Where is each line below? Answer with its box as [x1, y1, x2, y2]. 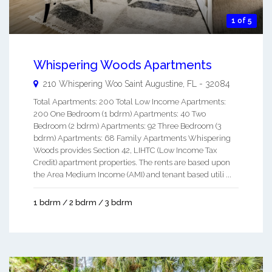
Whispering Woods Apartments [33, 58, 212, 73]
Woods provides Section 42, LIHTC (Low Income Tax [33, 146, 217, 155]
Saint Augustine [124, 79, 183, 89]
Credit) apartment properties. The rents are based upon [33, 158, 230, 168]
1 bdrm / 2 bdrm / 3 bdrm [33, 198, 132, 208]
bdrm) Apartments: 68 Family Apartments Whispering [33, 134, 231, 143]
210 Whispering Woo [43, 79, 122, 89]
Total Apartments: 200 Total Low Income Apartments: [33, 97, 226, 107]
